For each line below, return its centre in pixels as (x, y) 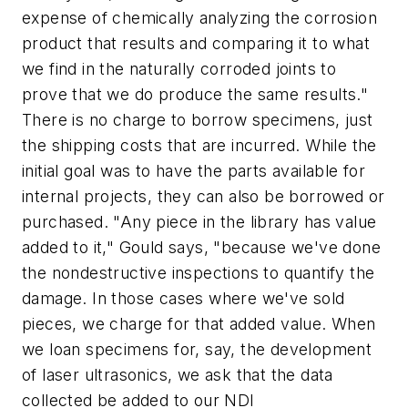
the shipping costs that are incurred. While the (199, 146)
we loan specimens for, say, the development (197, 350)
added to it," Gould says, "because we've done (201, 248)
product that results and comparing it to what (196, 44)
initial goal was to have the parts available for (194, 171)
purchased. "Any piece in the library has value (199, 222)
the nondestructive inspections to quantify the (199, 273)
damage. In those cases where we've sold (184, 299)
